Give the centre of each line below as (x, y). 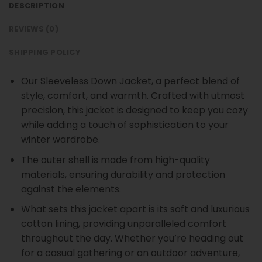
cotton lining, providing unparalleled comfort (123, 224)
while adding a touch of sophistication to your (125, 125)
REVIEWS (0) (34, 29)
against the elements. (71, 189)
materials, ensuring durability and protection (123, 174)
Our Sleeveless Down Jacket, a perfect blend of (130, 81)
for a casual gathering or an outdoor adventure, (130, 253)
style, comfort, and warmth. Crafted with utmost (132, 96)
